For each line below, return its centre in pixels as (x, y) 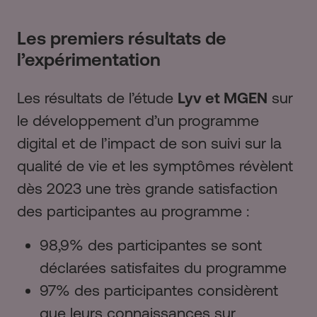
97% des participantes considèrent (159, 291)
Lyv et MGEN (223, 98)
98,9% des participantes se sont (151, 246)
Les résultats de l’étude (97, 98)
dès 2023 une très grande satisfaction (147, 189)
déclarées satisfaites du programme (163, 268)
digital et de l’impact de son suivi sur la (149, 144)
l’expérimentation (89, 60)
